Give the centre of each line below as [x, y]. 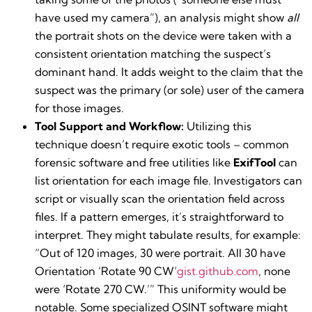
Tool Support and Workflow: [109, 126]
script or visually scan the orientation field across [160, 198]
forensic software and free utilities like [134, 162]
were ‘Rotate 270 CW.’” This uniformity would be [161, 289]
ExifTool [255, 162]
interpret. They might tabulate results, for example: [168, 234]
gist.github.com [218, 271]
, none [274, 271]
